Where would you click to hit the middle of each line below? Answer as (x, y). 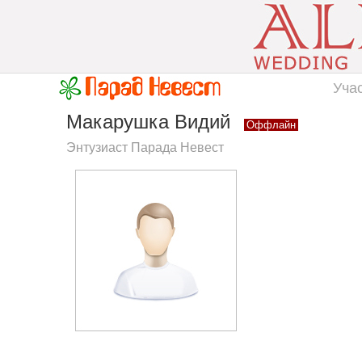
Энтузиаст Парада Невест (145, 147)
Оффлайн (271, 125)
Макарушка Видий (151, 122)
